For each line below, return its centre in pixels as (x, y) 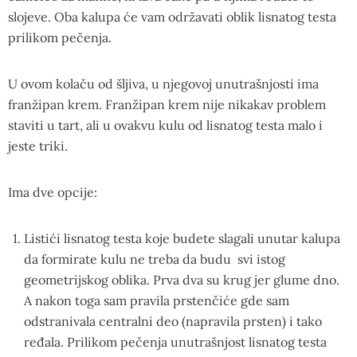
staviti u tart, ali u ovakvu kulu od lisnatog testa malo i (165, 125)
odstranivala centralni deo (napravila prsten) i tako (173, 321)
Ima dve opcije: (53, 192)
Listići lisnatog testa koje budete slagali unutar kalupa (182, 238)
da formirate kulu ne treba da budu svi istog (155, 259)
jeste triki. (38, 145)
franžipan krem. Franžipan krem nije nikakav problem (167, 104)
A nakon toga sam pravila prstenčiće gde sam (157, 300)
